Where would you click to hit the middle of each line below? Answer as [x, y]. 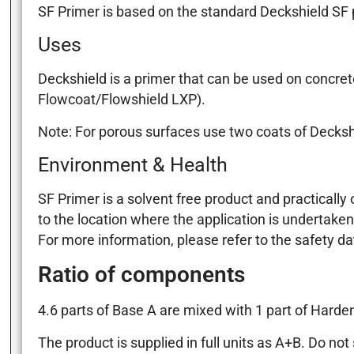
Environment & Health [132, 164]
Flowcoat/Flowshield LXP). [121, 100]
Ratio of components [141, 275]
